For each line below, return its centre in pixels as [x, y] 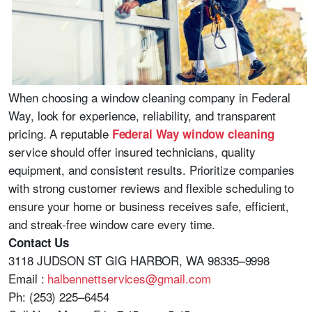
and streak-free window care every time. [112, 224]
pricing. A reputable [60, 133]
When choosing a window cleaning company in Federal [149, 97]
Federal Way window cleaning [193, 133]
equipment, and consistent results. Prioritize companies [152, 169]
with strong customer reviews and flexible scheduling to [151, 187]
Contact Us [39, 242]
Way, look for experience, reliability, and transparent [142, 115]
